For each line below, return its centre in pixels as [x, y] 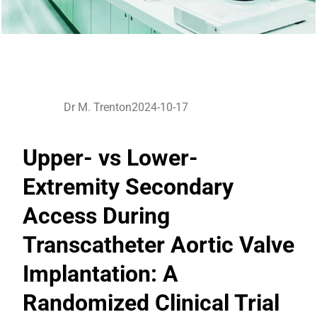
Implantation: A [100, 273]
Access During [96, 215]
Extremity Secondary [128, 186]
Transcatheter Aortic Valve [158, 244]
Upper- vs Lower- [110, 157]
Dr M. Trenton [98, 107]
